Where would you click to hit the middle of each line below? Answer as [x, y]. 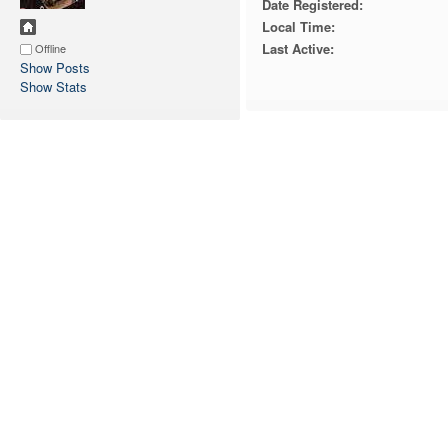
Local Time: [298, 26]
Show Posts [55, 67]
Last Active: [297, 48]
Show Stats [53, 86]
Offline [49, 47]
